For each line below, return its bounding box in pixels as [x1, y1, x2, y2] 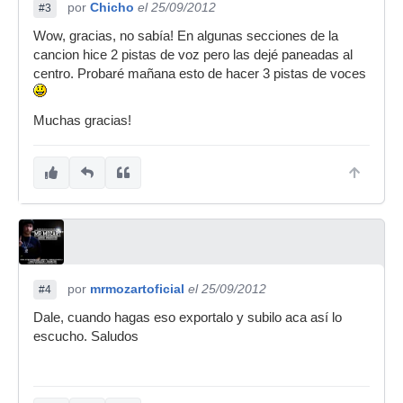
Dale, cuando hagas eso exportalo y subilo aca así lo [33, 310, 342, 325]
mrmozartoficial [90, 282, 184, 296]
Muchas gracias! [33, 113, 131, 128]
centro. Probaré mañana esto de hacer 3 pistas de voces [33, 67, 366, 81]
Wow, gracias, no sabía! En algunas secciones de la [33, 29, 338, 43]
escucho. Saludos [33, 329, 139, 344]
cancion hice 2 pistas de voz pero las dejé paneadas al [33, 48, 353, 62]
